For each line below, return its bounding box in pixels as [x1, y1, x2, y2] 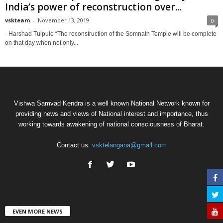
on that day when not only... [5, 39, 78, 46]
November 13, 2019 [38, 16, 89, 24]
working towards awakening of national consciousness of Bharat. [18, 120, 205, 128]
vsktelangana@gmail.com [92, 141, 167, 149]
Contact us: [56, 141, 92, 149]
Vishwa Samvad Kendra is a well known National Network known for [13, 99, 210, 107]
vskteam [5, 16, 30, 24]
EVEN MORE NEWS [12, 207, 63, 215]
